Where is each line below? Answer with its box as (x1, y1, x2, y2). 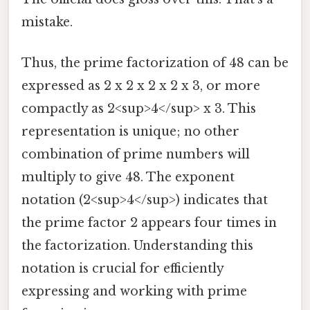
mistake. (21, 15, 73, 30)
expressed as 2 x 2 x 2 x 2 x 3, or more (21, 78, 260, 94)
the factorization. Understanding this (21, 238, 253, 254)
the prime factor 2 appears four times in (21, 215, 277, 231)
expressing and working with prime (21, 284, 247, 300)
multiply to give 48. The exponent (21, 170, 235, 185)
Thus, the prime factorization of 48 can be (21, 55, 289, 71)
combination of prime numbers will (21, 147, 250, 163)
